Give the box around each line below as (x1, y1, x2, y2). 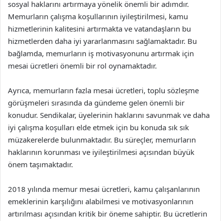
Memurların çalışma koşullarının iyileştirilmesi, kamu (8, 11, 188, 21)
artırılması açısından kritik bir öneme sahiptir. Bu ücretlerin (8, 208, 207, 219)
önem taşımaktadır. (8, 159, 73, 169)
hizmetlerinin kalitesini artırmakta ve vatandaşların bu (8, 23, 191, 34)
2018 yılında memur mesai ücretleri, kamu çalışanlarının (8, 184, 200, 194)
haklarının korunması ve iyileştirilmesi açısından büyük (8, 147, 194, 157)
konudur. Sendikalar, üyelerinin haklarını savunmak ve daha (8, 110, 210, 120)
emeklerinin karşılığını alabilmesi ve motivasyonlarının (8, 196, 193, 206)
